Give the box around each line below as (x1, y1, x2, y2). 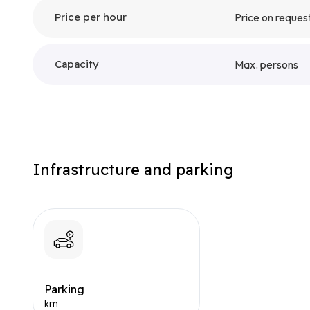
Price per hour (55, 10, 127, 24)
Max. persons (235, 57, 298, 71)
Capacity (55, 57, 99, 71)
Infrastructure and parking (33, 160, 234, 179)
